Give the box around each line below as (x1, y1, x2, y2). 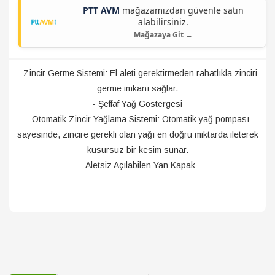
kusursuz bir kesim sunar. (87, 145, 188, 155)
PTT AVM (83, 4, 120, 16)
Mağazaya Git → (134, 29, 193, 40)
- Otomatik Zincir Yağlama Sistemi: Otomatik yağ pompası (26, 114, 249, 124)
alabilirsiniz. (138, 16, 188, 28)
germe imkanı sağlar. (97, 83, 178, 93)
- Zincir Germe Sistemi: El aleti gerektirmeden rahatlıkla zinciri (18, 68, 257, 78)
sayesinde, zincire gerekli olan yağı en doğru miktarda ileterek (17, 130, 258, 139)
